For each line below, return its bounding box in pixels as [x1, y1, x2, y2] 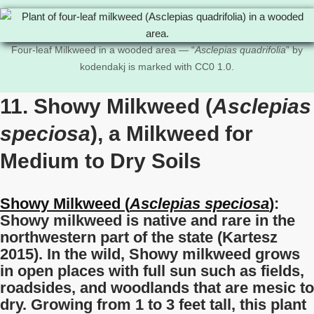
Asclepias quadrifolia [195, 45, 286, 55]
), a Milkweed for [90, 122, 253, 145]
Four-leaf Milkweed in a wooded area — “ [11, 45, 195, 55]
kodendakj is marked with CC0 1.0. [80, 62, 234, 72]
